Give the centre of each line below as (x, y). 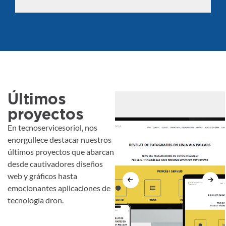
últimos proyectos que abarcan (61, 151)
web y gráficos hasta (42, 176)
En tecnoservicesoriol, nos (52, 127)
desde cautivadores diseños (55, 163)
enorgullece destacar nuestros (60, 139)
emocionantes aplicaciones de (59, 188)
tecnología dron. (36, 200)
